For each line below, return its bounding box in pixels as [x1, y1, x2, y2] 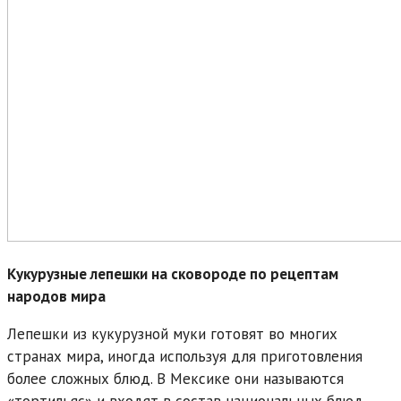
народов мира [7, 286, 106, 306]
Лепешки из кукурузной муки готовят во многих [7, 323, 337, 344]
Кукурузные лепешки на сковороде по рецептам [7, 263, 338, 284]
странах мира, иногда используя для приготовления [7, 346, 363, 366]
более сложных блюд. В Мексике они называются [7, 368, 344, 388]
